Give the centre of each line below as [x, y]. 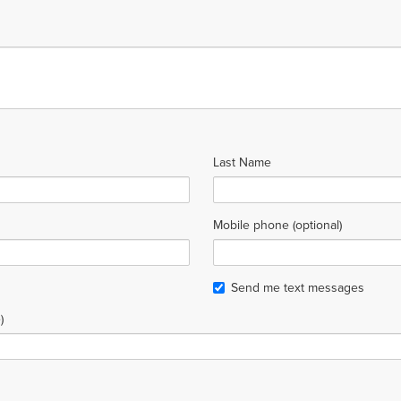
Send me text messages [297, 288]
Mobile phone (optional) [277, 226]
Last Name [242, 163]
